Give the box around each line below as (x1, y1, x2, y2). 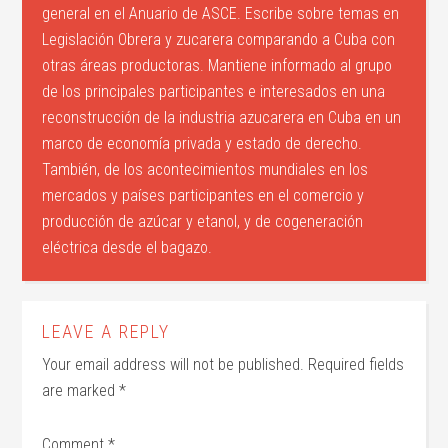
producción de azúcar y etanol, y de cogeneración (42, 212, 364, 232)
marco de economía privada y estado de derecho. (42, 134, 363, 154)
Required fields (308, 355, 405, 375)
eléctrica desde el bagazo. (42, 238, 213, 258)
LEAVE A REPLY (42, 321, 171, 343)
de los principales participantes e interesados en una (42, 82, 386, 102)
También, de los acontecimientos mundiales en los (42, 160, 369, 180)
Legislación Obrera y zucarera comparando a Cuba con (42, 30, 396, 50)
